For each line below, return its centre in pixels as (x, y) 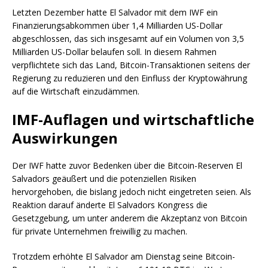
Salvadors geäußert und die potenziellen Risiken (104, 179)
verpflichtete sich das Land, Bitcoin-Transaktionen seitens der (131, 65)
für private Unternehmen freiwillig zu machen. (100, 232)
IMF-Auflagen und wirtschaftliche (133, 120)
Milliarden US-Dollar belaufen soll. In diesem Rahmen (114, 52)
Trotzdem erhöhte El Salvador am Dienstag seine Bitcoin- (124, 257)
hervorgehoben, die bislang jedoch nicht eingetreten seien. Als (132, 192)
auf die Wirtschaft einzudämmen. (76, 92)
